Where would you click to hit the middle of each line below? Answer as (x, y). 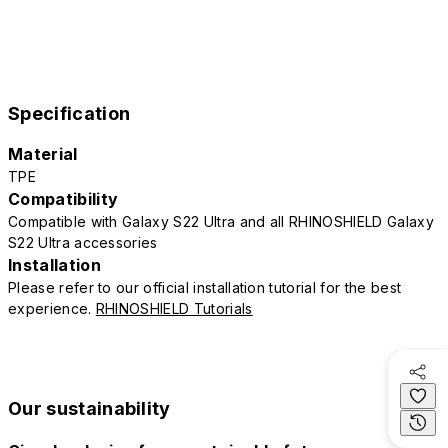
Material (43, 153)
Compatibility (63, 198)
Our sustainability (89, 408)
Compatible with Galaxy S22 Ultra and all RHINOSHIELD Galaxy (221, 221)
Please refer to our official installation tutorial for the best (205, 287)
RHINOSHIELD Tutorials (174, 308)
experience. (52, 308)
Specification (69, 113)
